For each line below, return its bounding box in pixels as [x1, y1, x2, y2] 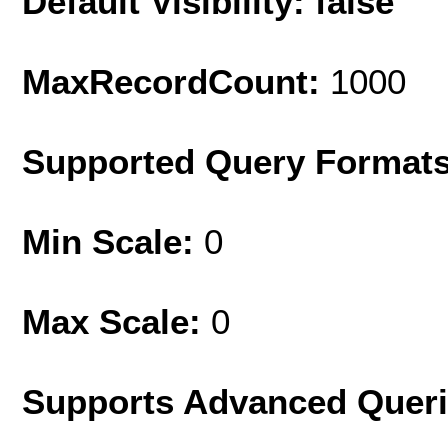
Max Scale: [22, 301, 211, 341]
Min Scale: [22, 221, 204, 261]
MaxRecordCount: [22, 61, 330, 101]
